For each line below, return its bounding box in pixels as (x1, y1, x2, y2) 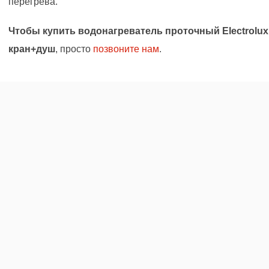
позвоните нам (93, 44, 159, 54)
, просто (55, 44, 93, 54)
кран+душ (8, 44, 55, 54)
